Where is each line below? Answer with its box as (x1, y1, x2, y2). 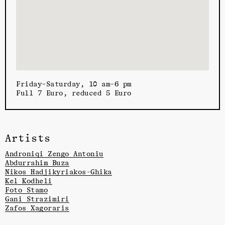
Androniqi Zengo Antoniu (5, 149, 103, 158)
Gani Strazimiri (5, 194, 69, 203)
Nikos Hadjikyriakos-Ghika (5, 167, 112, 176)
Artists (5, 131, 51, 144)
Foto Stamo (5, 185, 48, 194)
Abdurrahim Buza (5, 158, 69, 167)
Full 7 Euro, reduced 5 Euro (16, 88, 132, 97)
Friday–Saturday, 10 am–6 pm (16, 79, 132, 88)
